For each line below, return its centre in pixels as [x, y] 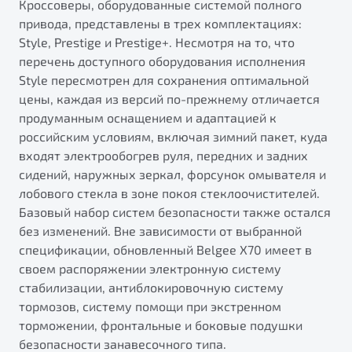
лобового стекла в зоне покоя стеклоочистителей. [169, 193]
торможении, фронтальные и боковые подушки [161, 325]
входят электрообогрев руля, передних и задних [163, 156]
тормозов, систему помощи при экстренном [150, 306]
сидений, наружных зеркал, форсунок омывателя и [172, 174]
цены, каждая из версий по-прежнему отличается [169, 99]
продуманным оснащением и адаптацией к [148, 118]
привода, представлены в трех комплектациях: [160, 24]
